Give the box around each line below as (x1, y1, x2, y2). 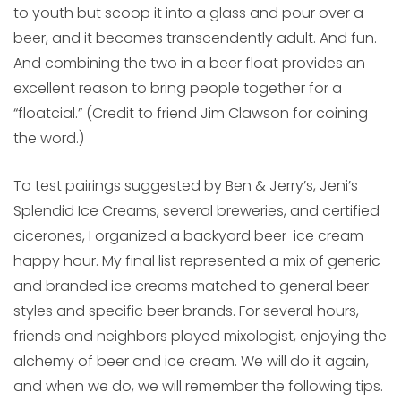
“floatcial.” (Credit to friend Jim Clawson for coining (13, 103, 368, 124)
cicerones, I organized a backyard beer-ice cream (13, 226, 363, 247)
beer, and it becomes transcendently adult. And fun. (13, 28, 377, 49)
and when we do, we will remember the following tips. (13, 376, 383, 397)
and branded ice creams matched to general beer (13, 276, 369, 297)
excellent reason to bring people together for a (13, 78, 342, 99)
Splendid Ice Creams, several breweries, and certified (13, 200, 380, 222)
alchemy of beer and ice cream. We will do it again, (13, 351, 369, 372)
